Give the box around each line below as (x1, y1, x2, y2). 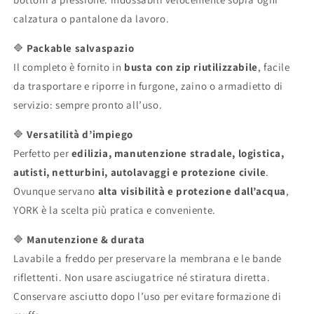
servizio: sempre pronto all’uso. (13, 98, 163, 112)
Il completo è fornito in (13, 60, 124, 74)
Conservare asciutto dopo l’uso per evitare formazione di (13, 289, 282, 303)
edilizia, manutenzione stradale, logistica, (71, 146, 285, 161)
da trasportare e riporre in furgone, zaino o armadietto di (13, 79, 283, 93)
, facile (257, 60, 290, 74)
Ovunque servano (13, 184, 98, 198)
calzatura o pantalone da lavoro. (13, 12, 170, 26)
